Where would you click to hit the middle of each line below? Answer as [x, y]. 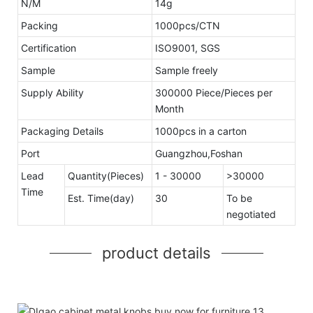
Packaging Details [62, 131]
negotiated [251, 214]
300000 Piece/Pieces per [214, 92]
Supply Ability [52, 92]
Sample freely [187, 70]
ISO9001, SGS [188, 48]
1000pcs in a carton [201, 131]
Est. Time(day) [101, 198]
